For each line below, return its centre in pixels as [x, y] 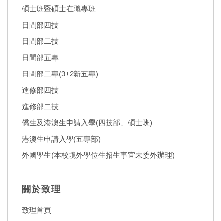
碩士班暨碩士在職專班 [59, 8]
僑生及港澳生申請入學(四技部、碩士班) [87, 122]
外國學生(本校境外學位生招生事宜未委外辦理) [98, 155]
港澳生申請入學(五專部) [61, 139]
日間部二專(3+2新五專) [60, 74]
